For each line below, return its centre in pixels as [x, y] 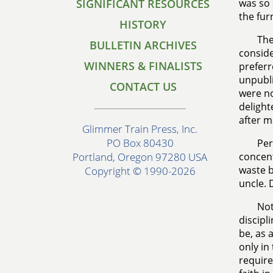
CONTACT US [143, 87]
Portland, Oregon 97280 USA [140, 157]
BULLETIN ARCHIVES [143, 45]
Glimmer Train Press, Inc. [140, 129]
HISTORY [143, 24]
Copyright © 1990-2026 [140, 171]
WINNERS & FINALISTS [143, 66]
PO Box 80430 [140, 143]
